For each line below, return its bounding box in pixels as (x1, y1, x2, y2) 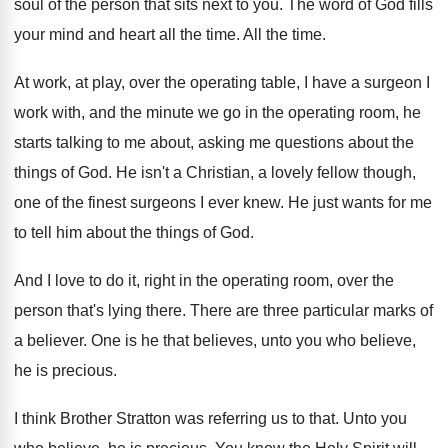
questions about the (275, 134, 414, 151)
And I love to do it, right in (14, 272, 192, 289)
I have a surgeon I (304, 74, 430, 91)
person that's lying (14, 302, 142, 319)
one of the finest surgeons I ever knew (14, 194, 280, 211)
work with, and (14, 104, 116, 121)
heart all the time (119, 26, 236, 43)
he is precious (14, 362, 113, 379)
